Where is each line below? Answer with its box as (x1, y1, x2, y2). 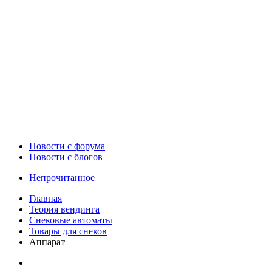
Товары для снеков (29, 225, 107, 236)
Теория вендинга (29, 203, 100, 214)
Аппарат (29, 236, 65, 247)
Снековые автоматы (29, 214, 112, 225)
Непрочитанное (29, 172, 95, 183)
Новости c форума (29, 140, 105, 151)
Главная (29, 192, 62, 203)
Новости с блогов (29, 151, 103, 162)
